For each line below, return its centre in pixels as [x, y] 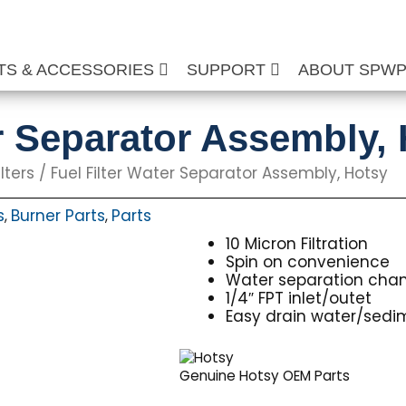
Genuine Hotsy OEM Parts [265, 376]
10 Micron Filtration [297, 244]
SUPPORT [229, 70]
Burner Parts [58, 215]
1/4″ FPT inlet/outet [299, 298]
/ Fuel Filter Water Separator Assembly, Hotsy [211, 173]
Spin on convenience [308, 262]
